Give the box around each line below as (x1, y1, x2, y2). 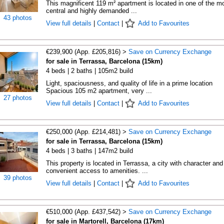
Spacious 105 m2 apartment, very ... (45, 87, 152, 94)
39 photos (3, 174, 32, 181)
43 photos (3, 14, 32, 21)
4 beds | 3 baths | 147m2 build (45, 147, 133, 154)
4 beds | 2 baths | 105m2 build (45, 67, 133, 74)
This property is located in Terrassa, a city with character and (45, 159, 223, 167)
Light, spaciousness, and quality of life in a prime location (45, 79, 212, 87)
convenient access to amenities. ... (45, 167, 148, 174)
